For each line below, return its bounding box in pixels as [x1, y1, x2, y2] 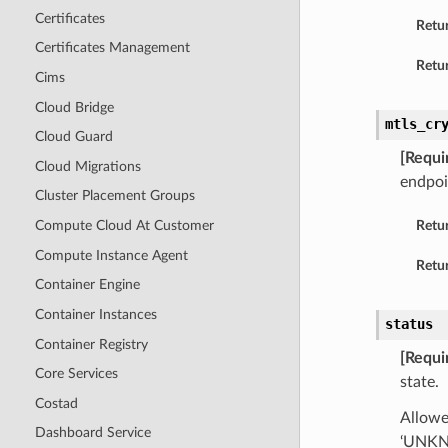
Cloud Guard [34, 129, 113, 145]
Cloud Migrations [34, 158, 141, 174]
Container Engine [34, 277, 140, 293]
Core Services [34, 366, 118, 382]
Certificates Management [34, 40, 190, 56]
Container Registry [34, 336, 148, 352]
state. [399, 374, 439, 391]
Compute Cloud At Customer [34, 218, 214, 234]
